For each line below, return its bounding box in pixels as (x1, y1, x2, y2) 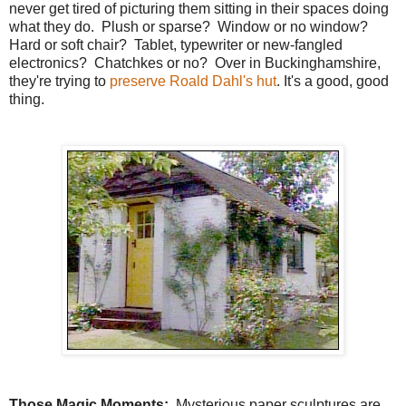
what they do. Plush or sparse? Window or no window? (9, 19, 372, 35)
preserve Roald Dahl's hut (110, 73, 276, 90)
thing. (9, 92, 44, 108)
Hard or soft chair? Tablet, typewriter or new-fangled (9, 37, 343, 53)
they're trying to (9, 73, 110, 90)
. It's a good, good (276, 73, 389, 90)
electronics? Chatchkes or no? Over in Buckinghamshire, (9, 55, 381, 72)
